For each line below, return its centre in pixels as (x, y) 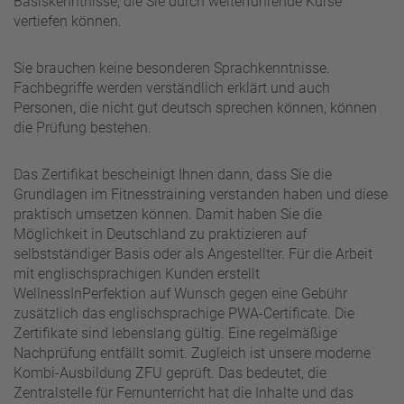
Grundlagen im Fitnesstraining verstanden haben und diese (201, 195)
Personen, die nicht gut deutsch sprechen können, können (195, 108)
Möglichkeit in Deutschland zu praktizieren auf (160, 234)
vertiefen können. (68, 22)
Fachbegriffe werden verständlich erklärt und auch (172, 88)
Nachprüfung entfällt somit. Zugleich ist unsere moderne (192, 353)
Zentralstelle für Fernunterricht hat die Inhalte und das (184, 393)
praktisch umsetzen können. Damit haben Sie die (168, 215)
